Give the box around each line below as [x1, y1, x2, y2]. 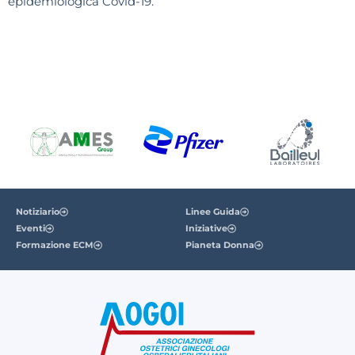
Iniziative [185, 222, 227, 234]
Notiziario [16, 205, 59, 217]
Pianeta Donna [185, 239, 254, 250]
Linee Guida [185, 205, 240, 217]
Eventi [16, 222, 45, 234]
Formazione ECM [16, 239, 94, 250]
